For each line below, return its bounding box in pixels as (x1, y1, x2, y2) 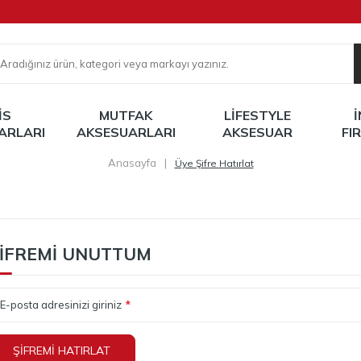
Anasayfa (107, 156, 156, 169)
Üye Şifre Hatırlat (174, 156, 254, 169)
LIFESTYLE (224, 107, 292, 123)
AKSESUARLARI (76, 124, 176, 140)
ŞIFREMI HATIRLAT (13, 343, 110, 359)
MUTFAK (99, 107, 153, 123)
